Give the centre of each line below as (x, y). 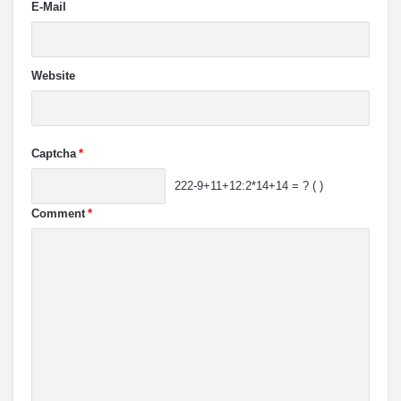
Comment (58, 213)
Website (53, 76)
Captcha (54, 154)
